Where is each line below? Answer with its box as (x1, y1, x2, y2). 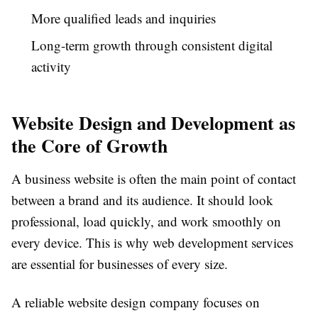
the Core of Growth (11, 132, 168, 160)
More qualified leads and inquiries (31, 9, 216, 28)
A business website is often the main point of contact (11, 170, 296, 188)
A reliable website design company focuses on (11, 293, 260, 312)
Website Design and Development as (11, 109, 295, 137)
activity (31, 57, 71, 76)
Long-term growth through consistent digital (31, 36, 273, 55)
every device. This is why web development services (11, 234, 293, 252)
